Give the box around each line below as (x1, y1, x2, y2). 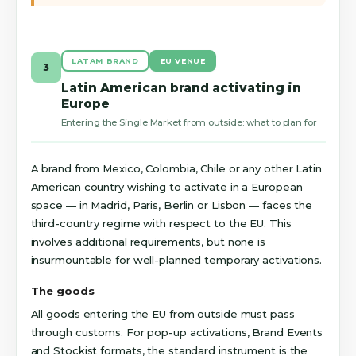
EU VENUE (160, 56, 206, 65)
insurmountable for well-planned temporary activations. (30, 253, 323, 267)
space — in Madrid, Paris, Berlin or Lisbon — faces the (30, 199, 313, 212)
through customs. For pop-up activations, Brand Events (30, 325, 323, 339)
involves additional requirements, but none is (30, 235, 265, 249)
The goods (30, 284, 95, 297)
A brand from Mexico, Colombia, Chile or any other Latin (30, 162, 322, 176)
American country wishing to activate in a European (30, 180, 303, 194)
